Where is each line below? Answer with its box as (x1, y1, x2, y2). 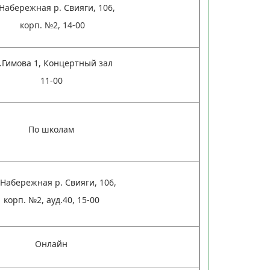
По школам (28, 124, 75, 135)
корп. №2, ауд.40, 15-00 (3, 194, 99, 206)
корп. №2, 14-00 (17, 19, 86, 31)
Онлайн (35, 238, 68, 250)
